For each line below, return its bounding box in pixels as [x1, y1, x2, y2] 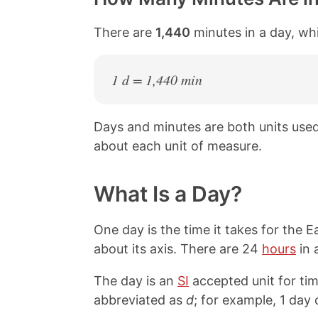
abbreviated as [94, 292, 186, 307]
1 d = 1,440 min [111, 70, 202, 89]
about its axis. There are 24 [94, 241, 262, 256]
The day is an [94, 273, 177, 288]
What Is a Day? [94, 181, 242, 207]
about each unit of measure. [94, 138, 262, 153]
